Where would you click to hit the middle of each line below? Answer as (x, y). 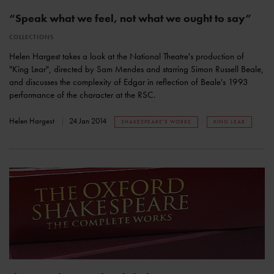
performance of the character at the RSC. (82, 95)
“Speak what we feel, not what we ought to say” (131, 18)
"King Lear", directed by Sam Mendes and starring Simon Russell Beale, (136, 69)
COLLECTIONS (32, 37)
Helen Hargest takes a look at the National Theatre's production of (127, 57)
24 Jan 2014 (89, 121)
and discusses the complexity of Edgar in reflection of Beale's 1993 (129, 82)
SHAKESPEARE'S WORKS (156, 122)
